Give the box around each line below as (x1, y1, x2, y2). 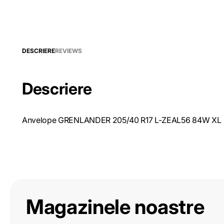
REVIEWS (55, 47, 82, 54)
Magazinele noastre (26, 194, 204, 219)
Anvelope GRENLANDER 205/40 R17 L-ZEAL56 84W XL (22, 115, 221, 125)
